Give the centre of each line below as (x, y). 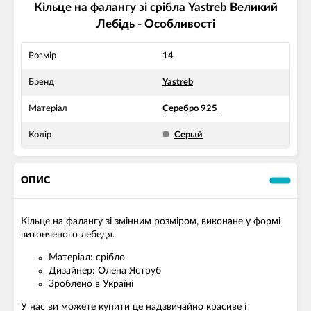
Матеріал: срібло (87, 258)
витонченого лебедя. (68, 235)
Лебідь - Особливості (155, 24)
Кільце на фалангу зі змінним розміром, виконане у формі (151, 222)
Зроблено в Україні (91, 284)
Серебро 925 (190, 109)
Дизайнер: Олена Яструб (105, 271)
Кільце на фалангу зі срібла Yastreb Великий (155, 8)
